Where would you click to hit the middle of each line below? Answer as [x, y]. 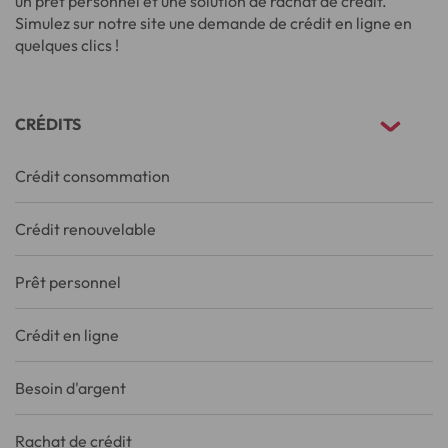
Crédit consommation [92, 175]
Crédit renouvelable [85, 228]
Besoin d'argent [70, 387]
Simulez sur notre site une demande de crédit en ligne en [213, 22]
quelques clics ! [67, 44]
